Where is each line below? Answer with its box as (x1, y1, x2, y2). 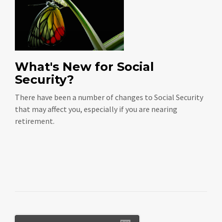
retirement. (15, 115, 55, 126)
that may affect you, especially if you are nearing (15, 104, 177, 114)
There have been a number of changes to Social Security (15, 92, 203, 102)
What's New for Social (15, 59, 154, 74)
